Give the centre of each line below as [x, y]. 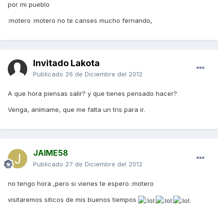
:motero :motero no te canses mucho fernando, [80, 21]
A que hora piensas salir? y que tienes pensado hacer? [92, 94]
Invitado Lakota [66, 63]
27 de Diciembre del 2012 [104, 164]
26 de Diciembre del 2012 [104, 74]
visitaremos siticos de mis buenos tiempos [73, 200]
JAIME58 [51, 153]
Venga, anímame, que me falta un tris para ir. [76, 110]
